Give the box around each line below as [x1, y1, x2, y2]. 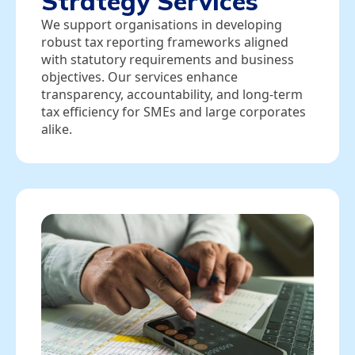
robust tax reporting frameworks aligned [41, 33, 288, 52]
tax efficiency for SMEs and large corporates [41, 103, 306, 121]
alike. [41, 120, 72, 139]
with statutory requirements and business [41, 51, 294, 69]
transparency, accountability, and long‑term [41, 86, 303, 104]
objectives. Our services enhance [41, 68, 238, 86]
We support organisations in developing [41, 16, 282, 34]
